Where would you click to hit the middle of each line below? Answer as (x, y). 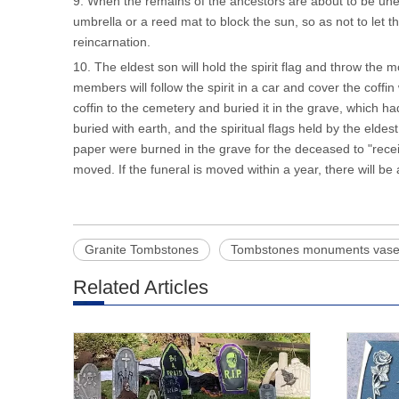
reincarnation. (112, 42)
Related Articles (141, 287)
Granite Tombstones (142, 249)
